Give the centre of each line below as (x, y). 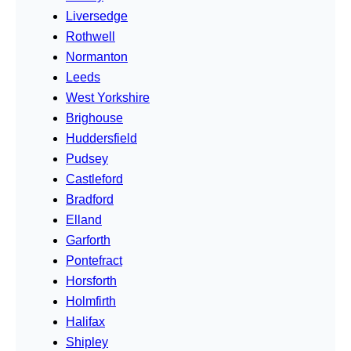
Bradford (90, 200)
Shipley (87, 342)
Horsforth (91, 281)
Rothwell (90, 37)
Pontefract (94, 261)
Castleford (94, 179)
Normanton (97, 57)
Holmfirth (91, 302)
